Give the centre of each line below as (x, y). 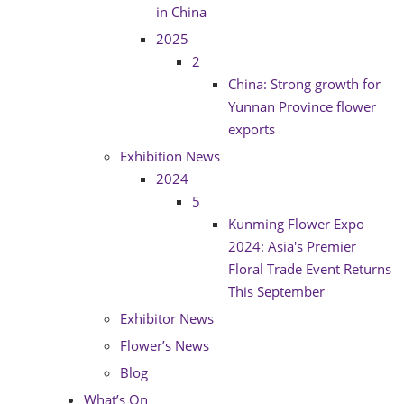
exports (252, 129)
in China (181, 12)
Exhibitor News (167, 318)
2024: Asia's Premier (292, 246)
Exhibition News (170, 156)
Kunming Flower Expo (296, 224)
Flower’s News (165, 345)
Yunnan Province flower (302, 106)
